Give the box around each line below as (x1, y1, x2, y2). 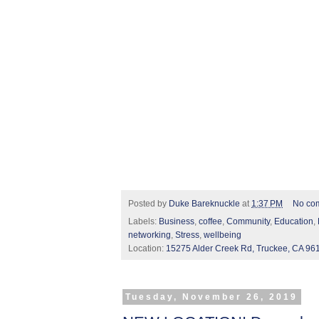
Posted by (128, 198, 169, 209)
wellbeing (204, 229, 241, 240)
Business (159, 216, 194, 226)
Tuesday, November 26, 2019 (125, 291, 298, 302)
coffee (199, 216, 222, 226)
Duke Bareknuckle (169, 198, 240, 209)
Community (226, 216, 270, 226)
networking (128, 229, 171, 240)
